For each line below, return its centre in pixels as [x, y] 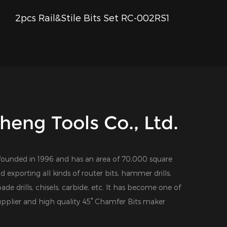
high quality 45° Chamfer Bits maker [102, 201]
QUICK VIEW [93, 19]
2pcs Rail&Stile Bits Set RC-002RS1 [93, 17]
